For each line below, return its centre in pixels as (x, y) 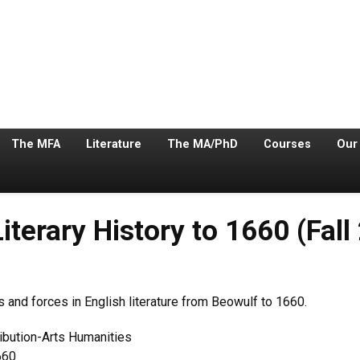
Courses (288, 144)
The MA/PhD (203, 144)
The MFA (36, 144)
